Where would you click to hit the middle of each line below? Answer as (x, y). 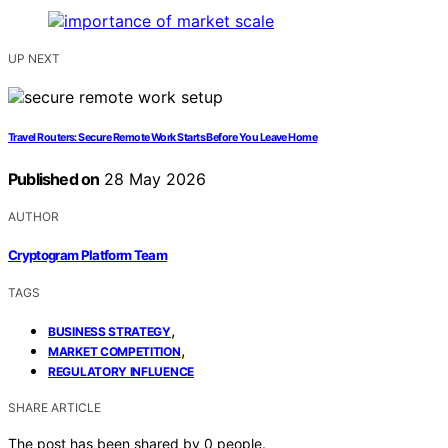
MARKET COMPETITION (114, 351)
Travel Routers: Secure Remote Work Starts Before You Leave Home (163, 138)
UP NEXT (34, 59)
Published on (54, 179)
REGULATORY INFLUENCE (121, 371)
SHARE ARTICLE (54, 407)
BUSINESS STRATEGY (109, 331)
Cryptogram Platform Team (88, 254)
